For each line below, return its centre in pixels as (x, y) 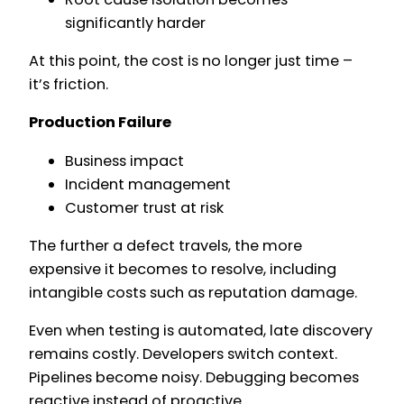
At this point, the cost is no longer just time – (191, 61)
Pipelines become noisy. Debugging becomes (194, 378)
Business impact (124, 161)
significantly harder (135, 23)
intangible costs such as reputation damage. (193, 292)
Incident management (148, 184)
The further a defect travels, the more (165, 245)
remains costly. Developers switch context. (183, 354)
